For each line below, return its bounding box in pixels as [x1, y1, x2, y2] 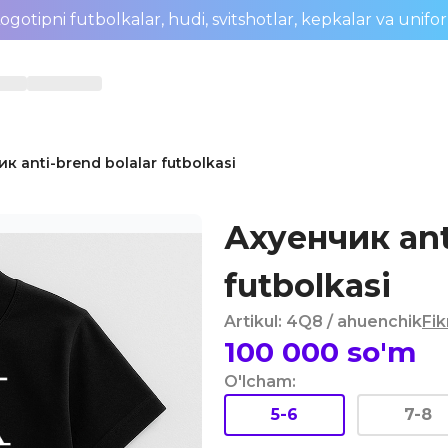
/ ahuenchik [327, 312, 422, 331]
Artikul [224, 312, 278, 331]
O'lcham [224, 372, 292, 391]
